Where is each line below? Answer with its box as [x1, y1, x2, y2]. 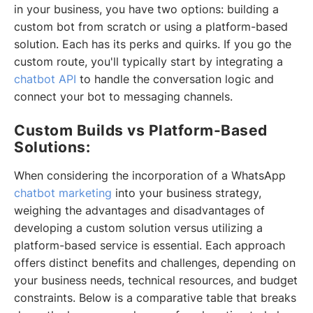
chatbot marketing [14, 187, 112, 201]
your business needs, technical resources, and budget [14, 274, 298, 288]
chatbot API [14, 73, 76, 87]
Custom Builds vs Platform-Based [14, 122, 268, 140]
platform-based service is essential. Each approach [14, 239, 285, 253]
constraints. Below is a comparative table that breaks [14, 291, 296, 305]
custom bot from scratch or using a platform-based [14, 20, 288, 34]
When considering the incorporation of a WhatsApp [14, 169, 286, 183]
